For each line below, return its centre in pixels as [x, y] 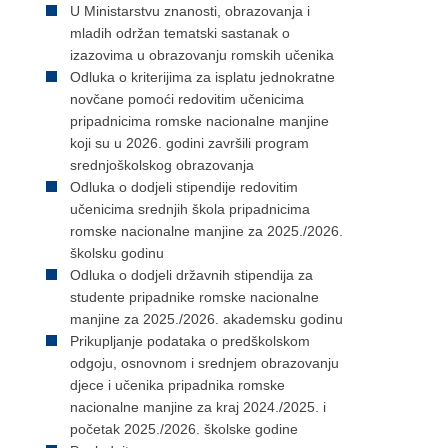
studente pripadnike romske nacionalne [194, 297]
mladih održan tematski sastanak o [180, 33]
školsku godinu [117, 253]
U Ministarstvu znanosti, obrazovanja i [190, 11]
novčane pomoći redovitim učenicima [187, 99]
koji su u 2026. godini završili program [189, 143]
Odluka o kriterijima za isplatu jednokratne [202, 77]
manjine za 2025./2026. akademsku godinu [206, 319]
